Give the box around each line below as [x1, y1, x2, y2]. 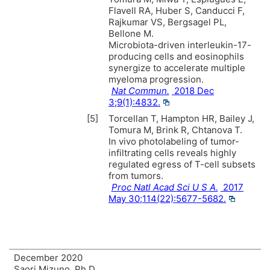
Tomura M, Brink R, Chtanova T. [108, 124, 242, 136]
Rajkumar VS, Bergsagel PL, [108, 16, 227, 28]
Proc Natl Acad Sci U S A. [111, 181, 218, 193]
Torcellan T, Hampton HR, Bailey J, [108, 112, 254, 124]
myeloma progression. [108, 73, 204, 85]
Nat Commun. [111, 84, 169, 96]
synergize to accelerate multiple [108, 61, 245, 74]
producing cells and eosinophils [108, 50, 244, 62]
